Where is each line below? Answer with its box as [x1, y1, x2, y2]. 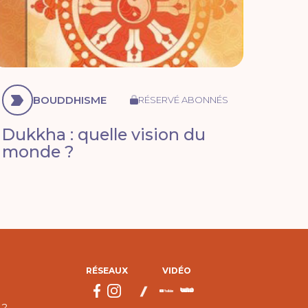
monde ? [1, 142, 74, 162]
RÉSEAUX [86, 265, 129, 276]
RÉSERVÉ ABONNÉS [137, 94, 228, 106]
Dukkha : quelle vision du [1, 124, 206, 145]
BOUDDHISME [32, 93, 107, 107]
